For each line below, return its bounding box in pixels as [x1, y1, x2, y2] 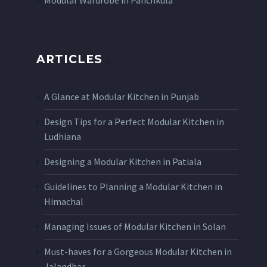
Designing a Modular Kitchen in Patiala [44, 155, 201, 167]
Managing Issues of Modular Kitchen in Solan [44, 220, 226, 232]
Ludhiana [44, 130, 81, 142]
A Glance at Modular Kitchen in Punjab [44, 90, 199, 103]
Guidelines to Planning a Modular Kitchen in [44, 180, 222, 193]
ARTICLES [36, 52, 103, 66]
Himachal [44, 195, 83, 207]
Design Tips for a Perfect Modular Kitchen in [44, 115, 224, 128]
